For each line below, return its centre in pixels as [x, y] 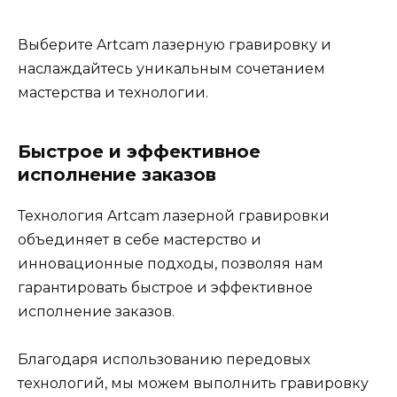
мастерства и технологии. [113, 92]
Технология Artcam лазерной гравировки [174, 215]
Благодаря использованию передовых [164, 359]
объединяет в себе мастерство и [140, 239]
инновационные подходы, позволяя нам [171, 263]
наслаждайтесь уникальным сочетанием [171, 68]
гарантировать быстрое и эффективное [165, 287]
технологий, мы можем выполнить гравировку [193, 383]
